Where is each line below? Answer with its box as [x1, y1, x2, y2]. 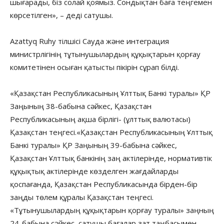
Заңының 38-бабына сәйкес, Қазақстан [10, 100, 151, 111]
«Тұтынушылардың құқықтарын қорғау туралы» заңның [10, 204, 214, 215]
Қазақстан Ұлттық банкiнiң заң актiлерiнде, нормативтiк [10, 152, 212, 163]
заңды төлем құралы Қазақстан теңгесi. [10, 191, 153, 202]
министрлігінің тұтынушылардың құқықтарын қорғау [10, 48, 200, 59]
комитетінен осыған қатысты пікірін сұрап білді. [10, 61, 179, 72]
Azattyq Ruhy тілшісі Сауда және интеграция [10, 35, 169, 46]
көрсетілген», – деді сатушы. [10, 9, 113, 20]
